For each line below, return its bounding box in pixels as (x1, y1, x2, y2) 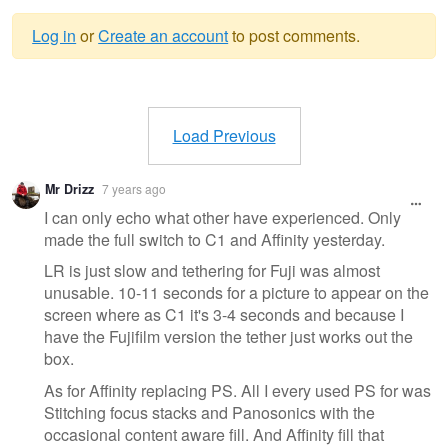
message (32, 102, 151, 145)
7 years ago (102, 180, 166, 198)
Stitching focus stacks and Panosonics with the (44, 400, 375, 424)
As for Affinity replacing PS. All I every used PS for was (44, 378, 431, 402)
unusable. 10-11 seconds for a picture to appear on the (44, 281, 429, 305)
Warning (32, 65, 139, 108)
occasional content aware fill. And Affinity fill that (44, 422, 384, 446)
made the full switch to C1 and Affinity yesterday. (44, 227, 385, 251)
